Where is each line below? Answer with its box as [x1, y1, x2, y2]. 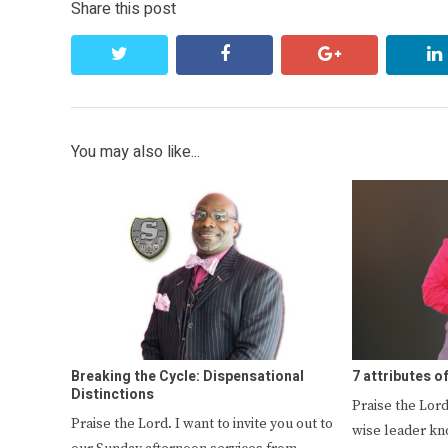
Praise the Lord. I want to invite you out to [71, 414, 333, 433]
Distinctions [71, 383, 154, 405]
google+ [340, 42, 408, 66]
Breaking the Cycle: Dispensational [71, 365, 304, 387]
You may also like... [71, 140, 200, 165]
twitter [127, 42, 184, 66]
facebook [228, 42, 306, 66]
